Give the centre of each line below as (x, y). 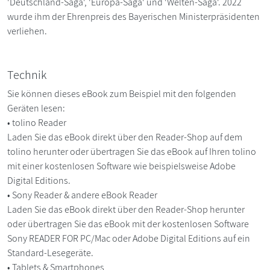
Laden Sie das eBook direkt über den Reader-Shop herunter (126, 209)
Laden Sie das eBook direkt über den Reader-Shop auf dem (125, 137)
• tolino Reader (38, 122)
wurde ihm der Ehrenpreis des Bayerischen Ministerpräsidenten (133, 16)
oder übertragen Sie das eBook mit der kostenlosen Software (128, 224)
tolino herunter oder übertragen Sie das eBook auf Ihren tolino (132, 151)
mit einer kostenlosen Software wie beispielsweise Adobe (121, 166)
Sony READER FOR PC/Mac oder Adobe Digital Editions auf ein (129, 238)
